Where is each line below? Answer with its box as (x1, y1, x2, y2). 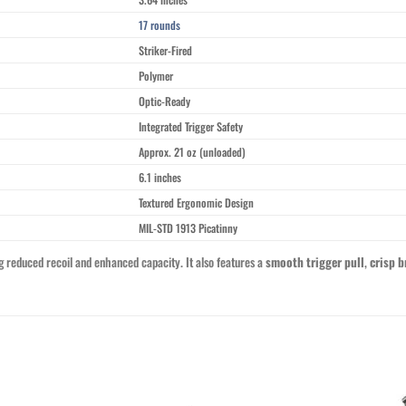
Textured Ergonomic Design (139, 193, 255, 211)
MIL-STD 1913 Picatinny (139, 218, 238, 237)
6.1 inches (139, 168, 182, 186)
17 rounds (139, 15, 181, 34)
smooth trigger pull (266, 253, 364, 272)
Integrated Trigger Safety (139, 117, 244, 135)
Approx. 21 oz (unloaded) (139, 142, 246, 160)
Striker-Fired (139, 41, 193, 59)
